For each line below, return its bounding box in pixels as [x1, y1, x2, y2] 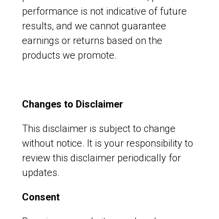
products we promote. [22, 49, 117, 61]
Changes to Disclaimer [22, 98, 123, 110]
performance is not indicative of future [22, 5, 187, 17]
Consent [22, 191, 60, 203]
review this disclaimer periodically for [22, 152, 181, 164]
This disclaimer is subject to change [22, 123, 175, 134]
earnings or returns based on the [22, 35, 162, 46]
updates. [22, 167, 60, 178]
